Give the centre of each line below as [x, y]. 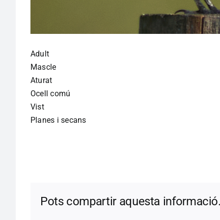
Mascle [43, 67]
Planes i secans [58, 120]
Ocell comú [51, 94]
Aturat [41, 81]
